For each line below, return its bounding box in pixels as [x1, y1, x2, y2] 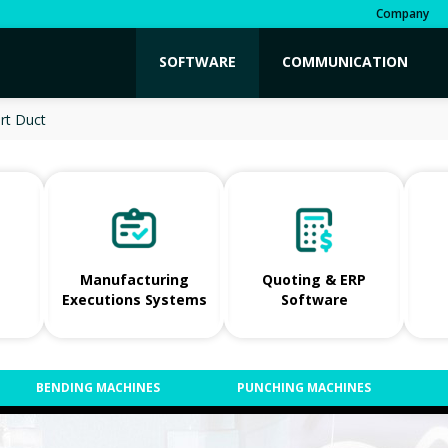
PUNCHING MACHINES [237, 378, 371, 396]
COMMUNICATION [282, 52, 408, 71]
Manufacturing [79, 269, 189, 289]
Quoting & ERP [262, 269, 366, 289]
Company [376, 5, 429, 22]
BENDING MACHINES [35, 378, 160, 396]
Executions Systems [61, 289, 207, 309]
